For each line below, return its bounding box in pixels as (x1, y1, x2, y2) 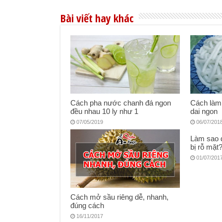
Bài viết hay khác (60, 10, 134, 26)
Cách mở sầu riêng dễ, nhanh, (70, 192, 168, 201)
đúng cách (70, 201, 104, 210)
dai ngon (190, 107, 218, 115)
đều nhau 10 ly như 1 (70, 107, 138, 115)
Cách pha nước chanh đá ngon (70, 98, 171, 107)
